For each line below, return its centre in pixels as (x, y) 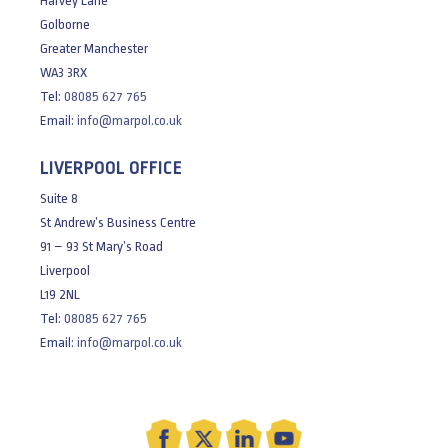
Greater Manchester (94, 48)
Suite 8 (59, 198)
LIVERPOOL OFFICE (111, 168)
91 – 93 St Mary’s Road (101, 246)
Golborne (65, 24)
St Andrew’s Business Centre (118, 222)
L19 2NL (60, 294)
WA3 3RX (63, 72)
